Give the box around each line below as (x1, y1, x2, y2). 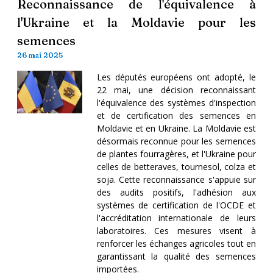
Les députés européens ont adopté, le (96, 71, 256, 83)
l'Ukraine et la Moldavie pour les (17, 14, 256, 30)
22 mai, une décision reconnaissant (96, 83, 256, 96)
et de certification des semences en (96, 109, 256, 121)
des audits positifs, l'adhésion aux (96, 186, 256, 198)
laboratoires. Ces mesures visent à (96, 224, 256, 236)
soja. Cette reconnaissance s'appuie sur (96, 173, 256, 185)
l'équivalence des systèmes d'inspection (96, 96, 256, 108)
